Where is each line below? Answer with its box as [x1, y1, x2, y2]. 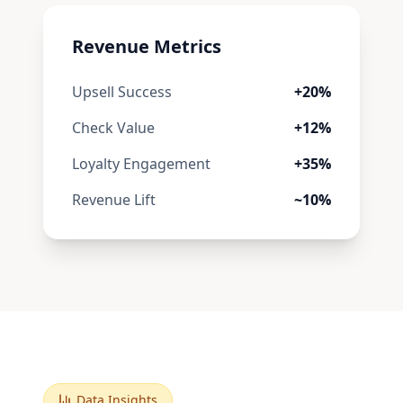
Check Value [72, 118, 155, 138]
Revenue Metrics [72, 34, 221, 58]
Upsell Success [72, 82, 172, 102]
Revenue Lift [72, 190, 156, 210]
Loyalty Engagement [72, 154, 210, 174]
